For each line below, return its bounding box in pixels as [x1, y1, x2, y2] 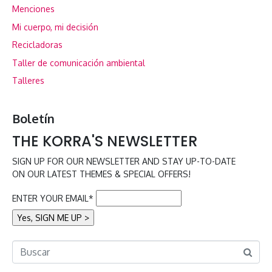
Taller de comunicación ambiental [12, 57, 145, 68]
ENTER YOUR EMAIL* [12, 192, 93, 203]
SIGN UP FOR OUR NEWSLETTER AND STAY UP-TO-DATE [12, 155, 236, 166]
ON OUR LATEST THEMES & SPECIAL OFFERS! [12, 168, 191, 179]
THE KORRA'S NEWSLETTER [12, 131, 197, 151]
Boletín [12, 110, 55, 126]
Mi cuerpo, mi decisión [12, 21, 98, 32]
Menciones [12, 4, 55, 15]
